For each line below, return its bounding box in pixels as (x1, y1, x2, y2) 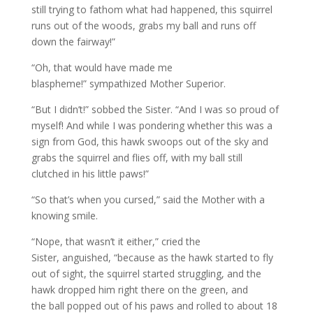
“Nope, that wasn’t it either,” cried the (31, 235, 201, 248)
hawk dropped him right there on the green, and (31, 283, 248, 296)
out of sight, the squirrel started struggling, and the (31, 267, 261, 280)
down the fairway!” (31, 35, 115, 48)
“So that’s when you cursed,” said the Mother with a (31, 193, 265, 206)
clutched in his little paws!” (31, 167, 149, 180)
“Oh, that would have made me (31, 61, 173, 74)
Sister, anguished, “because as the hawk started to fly (31, 251, 273, 264)
